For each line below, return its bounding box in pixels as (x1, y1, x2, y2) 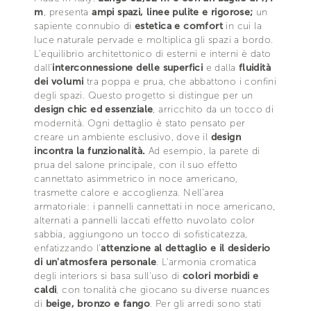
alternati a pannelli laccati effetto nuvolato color (34, 214, 255, 226)
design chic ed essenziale (34, 103, 153, 115)
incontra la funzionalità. (34, 144, 146, 157)
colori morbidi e (182, 269, 259, 282)
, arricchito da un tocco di (153, 103, 274, 115)
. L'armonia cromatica (156, 255, 257, 268)
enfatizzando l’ (34, 242, 101, 254)
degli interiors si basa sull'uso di (34, 269, 183, 282)
